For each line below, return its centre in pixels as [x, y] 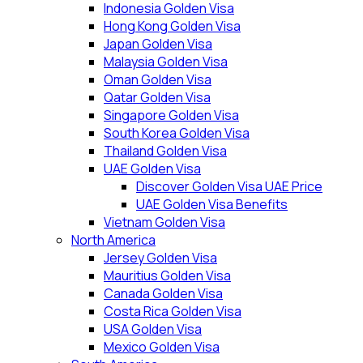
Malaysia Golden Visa [166, 62]
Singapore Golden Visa [171, 115]
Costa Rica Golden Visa [173, 311]
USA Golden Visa [153, 329]
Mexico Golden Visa [162, 347]
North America [113, 240]
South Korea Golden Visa [177, 133]
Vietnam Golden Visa [164, 222]
